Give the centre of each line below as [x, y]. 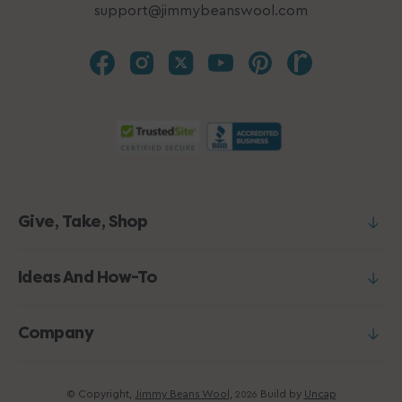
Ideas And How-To [87, 277]
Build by [282, 394]
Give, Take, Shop [83, 222]
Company [56, 333]
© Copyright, [99, 394]
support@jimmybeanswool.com [201, 10]
